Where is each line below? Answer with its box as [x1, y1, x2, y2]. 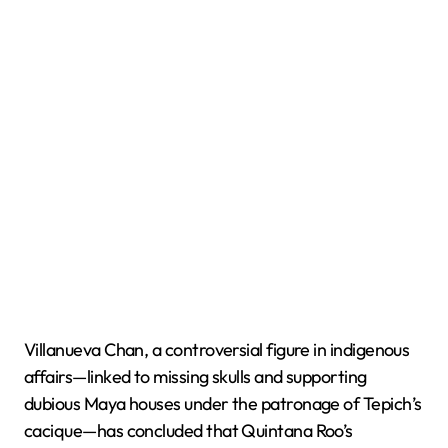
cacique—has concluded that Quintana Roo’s [24, 419, 353, 443]
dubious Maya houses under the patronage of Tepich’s [24, 392, 422, 416]
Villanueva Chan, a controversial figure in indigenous [24, 338, 410, 362]
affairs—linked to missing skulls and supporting [24, 365, 367, 389]
